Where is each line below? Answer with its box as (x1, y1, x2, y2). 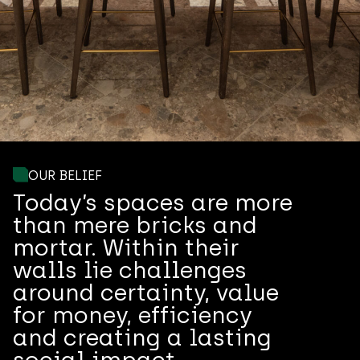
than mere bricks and (13, 211, 257, 239)
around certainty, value (13, 279, 279, 306)
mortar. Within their (13, 234, 239, 261)
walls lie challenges (13, 256, 247, 284)
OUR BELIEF (28, 168, 102, 183)
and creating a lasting (13, 324, 272, 351)
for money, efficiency (13, 301, 252, 329)
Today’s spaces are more (13, 189, 292, 216)
